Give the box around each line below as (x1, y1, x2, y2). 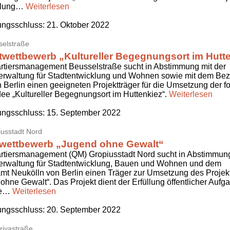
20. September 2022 (47, 205, 121, 215)
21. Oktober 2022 (47, 21, 109, 30)
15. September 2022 (47, 108, 121, 118)
